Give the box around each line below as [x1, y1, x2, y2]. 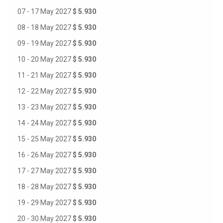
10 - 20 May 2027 [17, 55, 73, 63]
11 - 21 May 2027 [17, 71, 73, 79]
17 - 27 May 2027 [17, 167, 73, 175]
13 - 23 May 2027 [17, 103, 73, 111]
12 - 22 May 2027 [17, 87, 73, 95]
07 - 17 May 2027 [17, 7, 73, 15]
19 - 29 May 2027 [17, 199, 73, 207]
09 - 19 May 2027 [17, 39, 73, 47]
